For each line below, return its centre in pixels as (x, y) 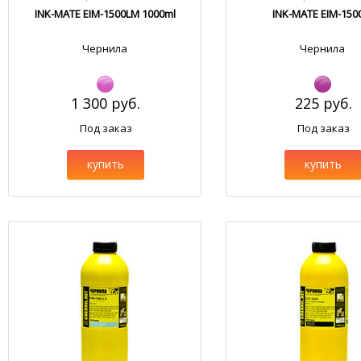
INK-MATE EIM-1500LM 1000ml (105, 14)
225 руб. (323, 103)
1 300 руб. (106, 103)
